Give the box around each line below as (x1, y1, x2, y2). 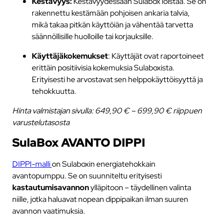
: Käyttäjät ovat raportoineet (108, 50, 204, 61)
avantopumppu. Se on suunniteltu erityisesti (12, 170, 162, 181)
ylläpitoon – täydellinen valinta (88, 181, 191, 193)
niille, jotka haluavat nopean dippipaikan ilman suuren (12, 193, 188, 204)
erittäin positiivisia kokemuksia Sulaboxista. (31, 62, 175, 73)
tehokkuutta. (31, 85, 76, 96)
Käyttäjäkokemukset (31, 50, 108, 61)
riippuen (173, 105, 202, 116)
